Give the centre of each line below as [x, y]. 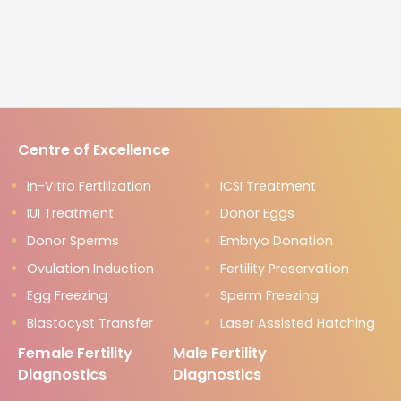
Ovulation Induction [90, 268]
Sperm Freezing [269, 296]
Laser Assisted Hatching [297, 323]
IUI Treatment [70, 213]
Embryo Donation [276, 241]
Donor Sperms [73, 241]
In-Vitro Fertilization [89, 186]
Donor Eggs [257, 213]
